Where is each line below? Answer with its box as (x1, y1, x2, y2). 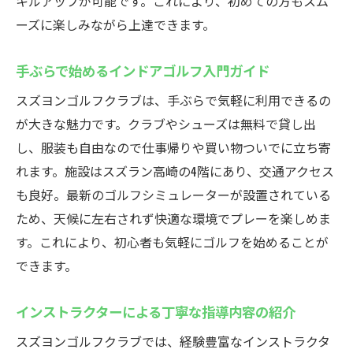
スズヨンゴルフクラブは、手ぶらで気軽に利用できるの (16, 91, 331, 110)
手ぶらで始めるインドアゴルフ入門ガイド (16, 60, 269, 80)
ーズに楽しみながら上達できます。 (16, 15, 215, 34)
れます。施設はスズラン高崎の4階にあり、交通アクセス (16, 162, 334, 180)
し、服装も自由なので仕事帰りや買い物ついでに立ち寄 (16, 138, 331, 157)
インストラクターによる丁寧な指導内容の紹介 (16, 301, 295, 321)
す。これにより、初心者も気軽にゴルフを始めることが (16, 232, 329, 251)
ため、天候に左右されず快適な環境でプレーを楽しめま (16, 209, 331, 228)
